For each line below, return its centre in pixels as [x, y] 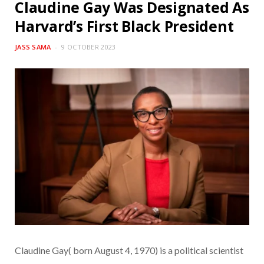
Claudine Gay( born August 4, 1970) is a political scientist [129, 250]
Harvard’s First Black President [124, 26]
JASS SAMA [33, 47]
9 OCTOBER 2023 [89, 47]
